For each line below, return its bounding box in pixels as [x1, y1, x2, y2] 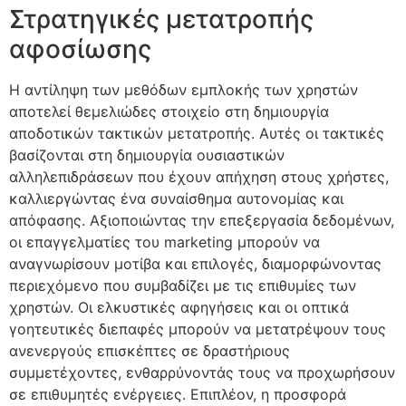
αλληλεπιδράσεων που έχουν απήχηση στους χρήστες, [9, 168, 389, 187]
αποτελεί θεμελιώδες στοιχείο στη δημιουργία [9, 102, 329, 121]
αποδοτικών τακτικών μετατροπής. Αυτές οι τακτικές [9, 124, 384, 143]
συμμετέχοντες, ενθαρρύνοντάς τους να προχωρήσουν [9, 363, 395, 382]
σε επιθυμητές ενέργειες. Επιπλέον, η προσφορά [9, 385, 346, 404]
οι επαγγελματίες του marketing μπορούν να [9, 233, 320, 252]
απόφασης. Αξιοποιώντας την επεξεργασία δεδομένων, [9, 211, 394, 230]
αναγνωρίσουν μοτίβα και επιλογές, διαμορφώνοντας [9, 255, 382, 274]
